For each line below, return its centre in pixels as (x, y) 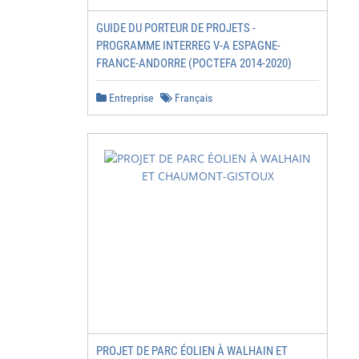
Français (192, 98)
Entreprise (130, 98)
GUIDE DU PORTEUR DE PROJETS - (176, 28)
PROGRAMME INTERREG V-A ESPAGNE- (188, 46)
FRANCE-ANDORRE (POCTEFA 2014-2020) (194, 63)
